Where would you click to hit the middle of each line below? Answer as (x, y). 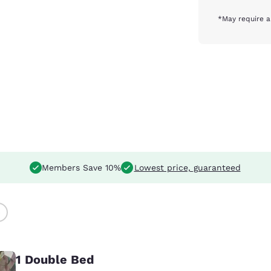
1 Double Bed (55, 259)
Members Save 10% (81, 167)
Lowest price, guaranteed (187, 167)
